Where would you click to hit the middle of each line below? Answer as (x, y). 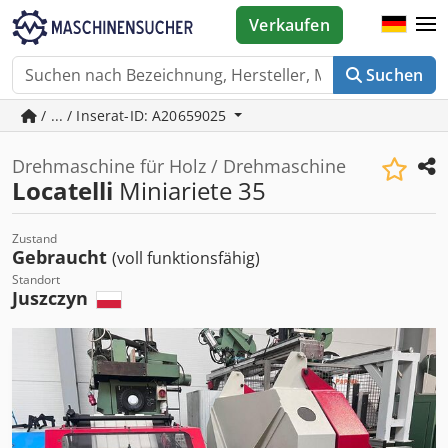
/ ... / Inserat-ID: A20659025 (134, 115)
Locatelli (62, 190)
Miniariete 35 (189, 190)
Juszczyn (52, 298)
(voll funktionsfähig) (186, 258)
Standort (36, 279)
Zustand (34, 238)
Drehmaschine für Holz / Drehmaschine (179, 166)
